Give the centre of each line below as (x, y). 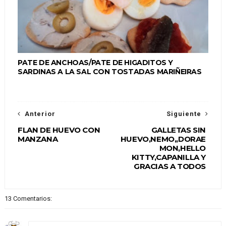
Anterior (40, 114)
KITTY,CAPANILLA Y (169, 157)
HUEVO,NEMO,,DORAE (163, 139)
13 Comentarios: (28, 199)
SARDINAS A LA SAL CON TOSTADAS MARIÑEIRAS (109, 72)
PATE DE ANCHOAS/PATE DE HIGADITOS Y (95, 63)
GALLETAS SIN (179, 130)
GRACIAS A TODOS (170, 166)
